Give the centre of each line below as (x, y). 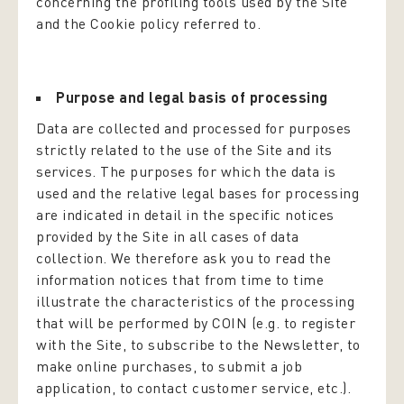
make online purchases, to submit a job (169, 366)
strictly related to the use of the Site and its (184, 150)
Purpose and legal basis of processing (192, 97)
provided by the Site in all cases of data (168, 236)
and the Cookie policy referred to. (148, 23)
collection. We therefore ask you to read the (184, 258)
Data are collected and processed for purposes (194, 128)
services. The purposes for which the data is (186, 171)
